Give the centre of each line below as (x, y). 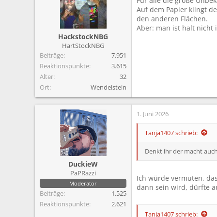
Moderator (83, 183)
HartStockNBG (83, 45)
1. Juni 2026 (153, 114)
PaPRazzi (83, 173)
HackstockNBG (83, 36)
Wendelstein (108, 87)
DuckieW (83, 164)
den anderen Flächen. (172, 18)
